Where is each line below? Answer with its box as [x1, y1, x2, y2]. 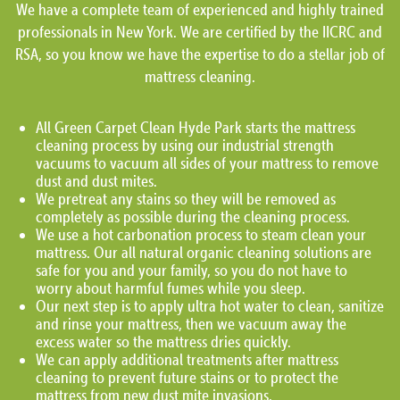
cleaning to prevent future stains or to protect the [36, 367, 338, 387]
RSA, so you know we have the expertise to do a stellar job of [15, 44, 385, 63]
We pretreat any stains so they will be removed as [36, 188, 336, 208]
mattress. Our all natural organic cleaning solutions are [36, 242, 371, 262]
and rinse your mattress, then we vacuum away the [36, 313, 346, 333]
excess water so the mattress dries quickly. [36, 331, 291, 351]
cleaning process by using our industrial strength [36, 135, 334, 154]
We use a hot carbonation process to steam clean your [36, 224, 366, 244]
